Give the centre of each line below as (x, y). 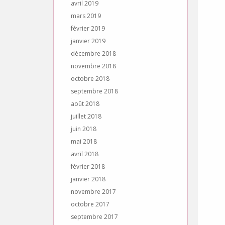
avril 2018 (85, 154)
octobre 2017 (90, 204)
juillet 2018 (86, 116)
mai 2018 (84, 141)
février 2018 (88, 166)
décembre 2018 (93, 53)
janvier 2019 (88, 41)
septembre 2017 (94, 217)
